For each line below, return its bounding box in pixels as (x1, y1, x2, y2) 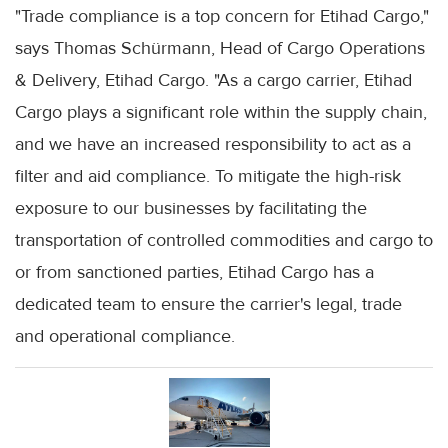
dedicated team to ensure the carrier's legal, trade (15, 293, 402, 316)
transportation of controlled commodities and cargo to (15, 229, 433, 252)
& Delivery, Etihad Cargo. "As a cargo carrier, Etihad (15, 69, 412, 92)
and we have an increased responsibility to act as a (15, 133, 411, 156)
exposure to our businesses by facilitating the (15, 197, 367, 220)
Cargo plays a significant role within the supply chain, (15, 101, 427, 124)
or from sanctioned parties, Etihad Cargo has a (15, 261, 374, 284)
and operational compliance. (15, 325, 235, 348)
